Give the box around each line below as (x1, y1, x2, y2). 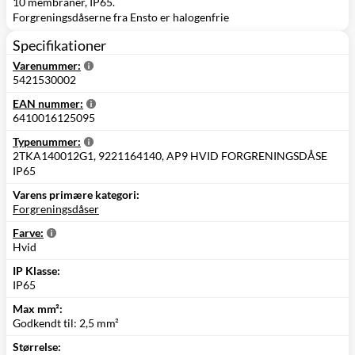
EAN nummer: (13, 97, 83, 111)
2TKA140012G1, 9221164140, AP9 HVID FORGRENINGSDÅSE (13, 149, 327, 163)
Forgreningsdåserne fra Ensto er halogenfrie (13, 10, 229, 25)
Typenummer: (13, 135, 81, 149)
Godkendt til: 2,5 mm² (13, 316, 119, 330)
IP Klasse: (13, 264, 60, 278)
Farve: (13, 226, 44, 240)
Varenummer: (13, 59, 81, 73)
